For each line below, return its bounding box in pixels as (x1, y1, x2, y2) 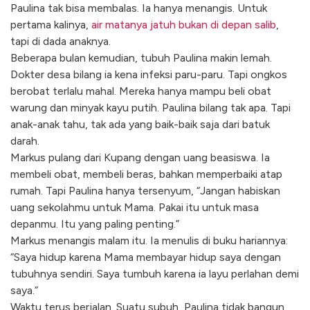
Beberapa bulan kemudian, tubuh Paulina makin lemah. (10, 51, 272, 65)
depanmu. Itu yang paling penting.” (10, 217, 179, 231)
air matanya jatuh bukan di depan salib (91, 18, 276, 32)
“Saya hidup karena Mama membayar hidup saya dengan (10, 250, 281, 264)
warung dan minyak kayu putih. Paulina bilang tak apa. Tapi (10, 101, 291, 115)
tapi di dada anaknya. (10, 35, 111, 48)
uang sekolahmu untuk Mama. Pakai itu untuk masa (10, 201, 259, 215)
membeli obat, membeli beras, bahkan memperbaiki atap (10, 167, 282, 181)
